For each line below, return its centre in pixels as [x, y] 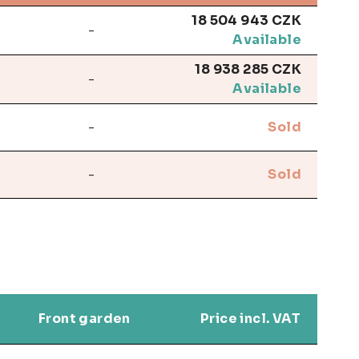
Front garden [85, 318]
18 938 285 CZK [248, 69]
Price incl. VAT [250, 318]
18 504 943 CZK [246, 20]
